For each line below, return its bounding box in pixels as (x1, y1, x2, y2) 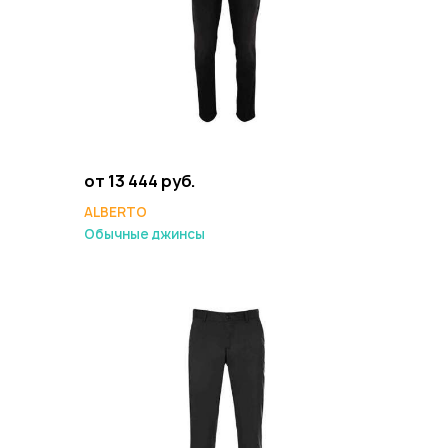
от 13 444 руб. (84, 170, 196, 192)
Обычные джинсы (84, 225, 205, 243)
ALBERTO (84, 203, 147, 221)
